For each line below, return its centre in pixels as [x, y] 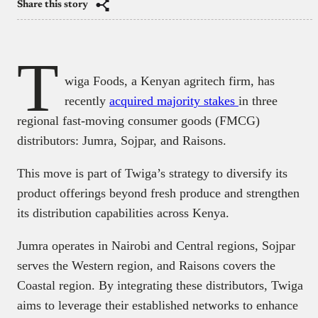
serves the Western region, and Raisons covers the [146, 265]
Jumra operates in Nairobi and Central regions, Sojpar [156, 245]
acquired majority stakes [174, 100]
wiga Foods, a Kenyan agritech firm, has [170, 81]
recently [87, 100]
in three [258, 100]
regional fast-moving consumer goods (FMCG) [138, 120]
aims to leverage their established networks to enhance [158, 305]
